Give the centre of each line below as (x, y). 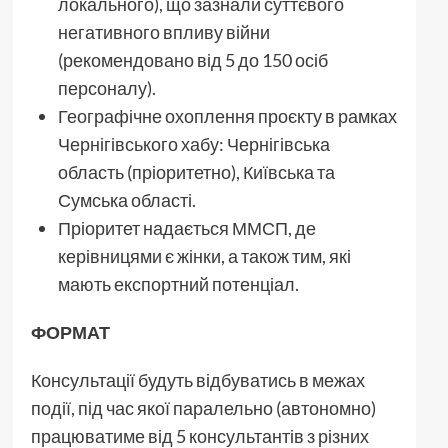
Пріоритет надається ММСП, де (186, 227)
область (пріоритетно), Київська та (196, 171)
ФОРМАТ (70, 331)
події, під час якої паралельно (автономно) (203, 407)
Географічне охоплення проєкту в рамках (227, 115)
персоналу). (106, 87)
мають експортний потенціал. (178, 283)
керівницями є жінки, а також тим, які (204, 255)
